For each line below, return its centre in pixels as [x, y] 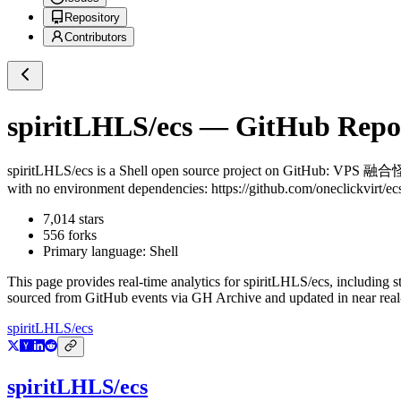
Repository [92, 18]
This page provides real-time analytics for [125, 282]
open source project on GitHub [237, 171]
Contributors [96, 38]
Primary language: [96, 252]
